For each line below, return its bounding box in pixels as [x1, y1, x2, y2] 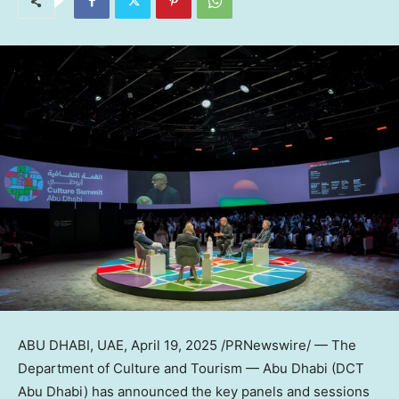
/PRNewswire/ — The [217, 337, 356, 354]
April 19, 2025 [131, 337, 217, 354]
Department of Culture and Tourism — [18, 360, 263, 378]
